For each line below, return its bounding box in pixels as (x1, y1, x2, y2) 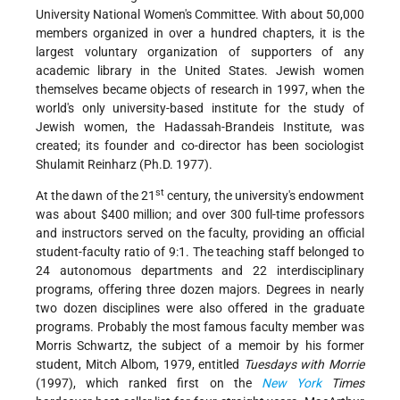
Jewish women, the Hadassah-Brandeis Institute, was (36, 120, 364, 135)
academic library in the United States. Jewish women (36, 63, 364, 79)
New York (261, 376, 321, 391)
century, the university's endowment (164, 188, 365, 204)
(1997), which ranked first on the (36, 376, 262, 391)
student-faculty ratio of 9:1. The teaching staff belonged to (36, 245, 364, 260)
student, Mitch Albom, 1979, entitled (36, 357, 244, 372)
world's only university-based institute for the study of (36, 101, 364, 116)
